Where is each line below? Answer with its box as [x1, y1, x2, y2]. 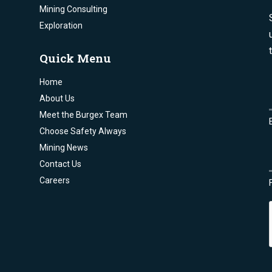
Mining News [39, 143, 88, 153]
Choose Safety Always [39, 126, 126, 137]
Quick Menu [39, 50, 111, 66]
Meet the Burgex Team [39, 110, 127, 120]
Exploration [39, 20, 83, 30]
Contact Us [39, 159, 81, 169]
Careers [39, 175, 70, 186]
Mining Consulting [39, 4, 107, 14]
